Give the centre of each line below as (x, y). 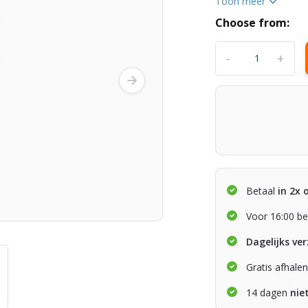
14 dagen (268, 292)
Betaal (261, 190)
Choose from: (253, 22)
